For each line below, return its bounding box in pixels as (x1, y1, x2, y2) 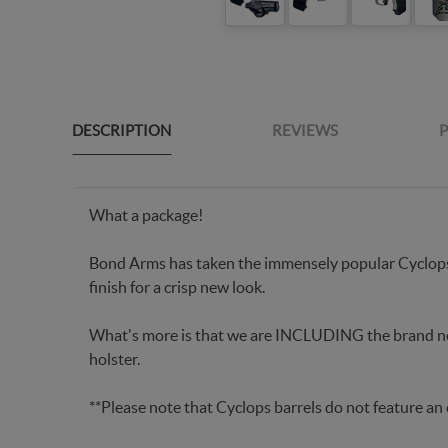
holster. (89, 350, 140, 368)
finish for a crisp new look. (89, 278, 265, 296)
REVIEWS (272, 122, 338, 139)
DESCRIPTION (72, 122, 171, 139)
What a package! (89, 206, 203, 224)
